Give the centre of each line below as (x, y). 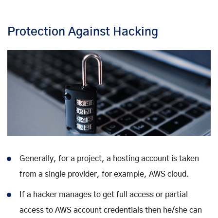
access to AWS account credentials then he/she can (111, 210)
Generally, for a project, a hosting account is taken (109, 159)
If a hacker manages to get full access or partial (104, 195)
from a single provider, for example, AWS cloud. (104, 174)
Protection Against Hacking (83, 32)
